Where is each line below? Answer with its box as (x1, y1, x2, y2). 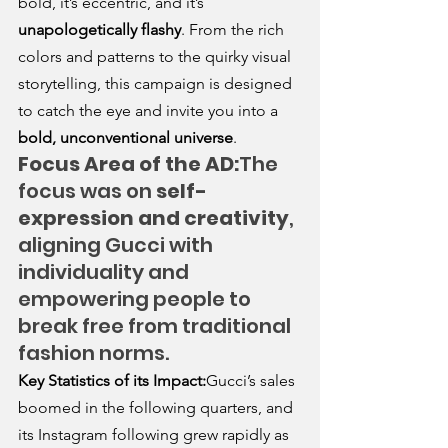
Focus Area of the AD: (18, 150, 239, 179)
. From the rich (181, 20, 288, 40)
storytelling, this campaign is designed (18, 74, 296, 94)
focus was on (18, 177, 156, 206)
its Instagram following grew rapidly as (18, 425, 293, 445)
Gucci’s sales (206, 371, 299, 391)
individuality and (18, 258, 193, 287)
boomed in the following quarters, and (18, 398, 297, 418)
